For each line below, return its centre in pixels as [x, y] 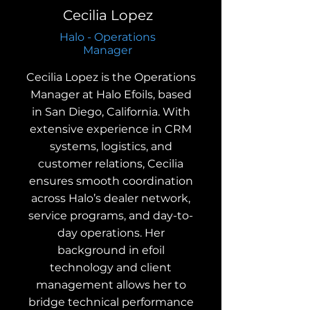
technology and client [111, 267]
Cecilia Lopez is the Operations [111, 77]
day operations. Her [111, 232]
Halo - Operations [108, 37]
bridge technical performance [111, 302]
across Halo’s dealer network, [111, 198]
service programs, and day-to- [111, 215]
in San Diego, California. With [111, 111]
